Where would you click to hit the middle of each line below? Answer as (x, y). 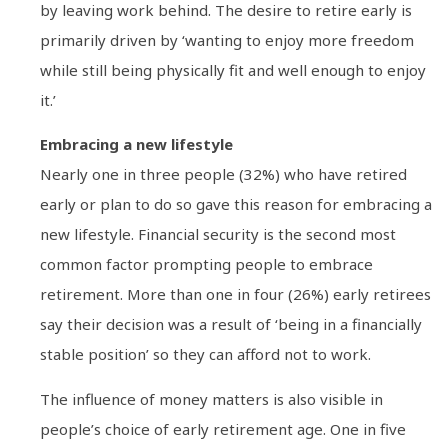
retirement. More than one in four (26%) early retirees (235, 294)
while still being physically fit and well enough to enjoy (233, 69)
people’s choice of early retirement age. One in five (223, 428)
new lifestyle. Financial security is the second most (218, 234)
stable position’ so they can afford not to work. (205, 354)
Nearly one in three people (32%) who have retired (223, 174)
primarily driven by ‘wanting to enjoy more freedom (227, 39)
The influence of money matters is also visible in (211, 398)
